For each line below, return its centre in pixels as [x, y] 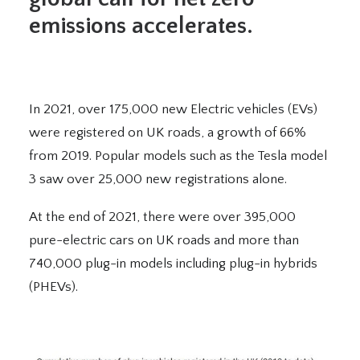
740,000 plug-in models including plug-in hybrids [173, 264]
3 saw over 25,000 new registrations [139, 179]
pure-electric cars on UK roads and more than [164, 240]
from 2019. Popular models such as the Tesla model [178, 156]
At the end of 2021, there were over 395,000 [162, 217]
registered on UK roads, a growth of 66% [185, 133]
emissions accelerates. [141, 26]
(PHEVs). [53, 287]
